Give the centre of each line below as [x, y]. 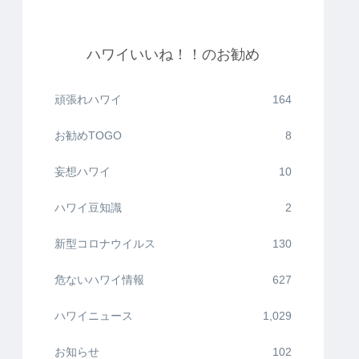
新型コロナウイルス [105, 244]
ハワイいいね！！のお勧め [173, 55]
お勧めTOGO [88, 136]
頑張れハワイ [88, 100]
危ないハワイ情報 [99, 280]
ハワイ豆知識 [88, 208]
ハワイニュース [94, 316]
